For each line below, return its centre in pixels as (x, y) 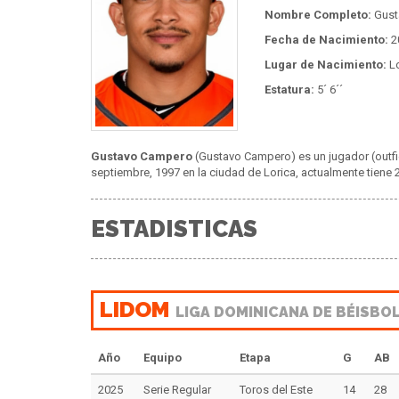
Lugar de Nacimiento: (326, 64)
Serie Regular (177, 390)
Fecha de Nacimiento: (326, 39)
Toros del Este (276, 390)
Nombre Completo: (318, 14)
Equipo (163, 358)
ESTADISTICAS (174, 228)
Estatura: (289, 89)
